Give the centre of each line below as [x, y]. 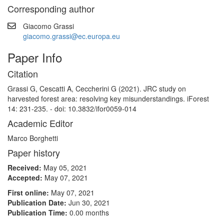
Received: [25, 167]
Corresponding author [51, 8]
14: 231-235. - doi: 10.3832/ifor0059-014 [72, 108]
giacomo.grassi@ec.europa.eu [71, 36]
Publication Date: [38, 202]
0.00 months [89, 212]
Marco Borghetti [33, 138]
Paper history [34, 152]
